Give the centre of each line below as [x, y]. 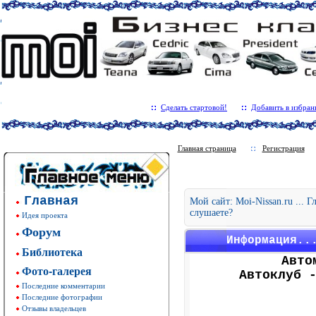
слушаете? [211, 213]
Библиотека [52, 251]
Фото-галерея [57, 271]
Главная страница [207, 148]
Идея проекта [45, 215]
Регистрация [283, 148]
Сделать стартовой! [194, 107]
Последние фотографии [62, 297]
